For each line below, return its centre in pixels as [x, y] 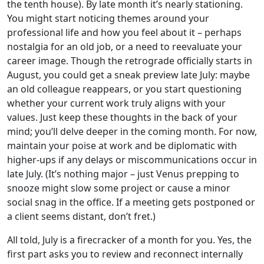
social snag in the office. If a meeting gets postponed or [131, 202]
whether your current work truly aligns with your [116, 103]
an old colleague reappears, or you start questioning [124, 89]
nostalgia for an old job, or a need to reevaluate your [125, 47]
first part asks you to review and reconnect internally [125, 254]
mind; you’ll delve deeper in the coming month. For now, [132, 131]
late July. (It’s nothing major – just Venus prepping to [123, 174]
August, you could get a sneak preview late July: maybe [128, 75]
